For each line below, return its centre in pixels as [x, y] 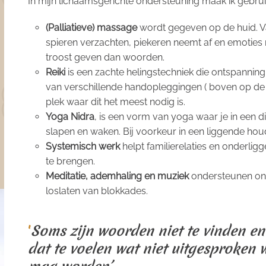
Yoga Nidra [70, 116]
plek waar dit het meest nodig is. [115, 102]
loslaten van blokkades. [97, 191]
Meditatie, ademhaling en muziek [117, 176]
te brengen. [70, 161]
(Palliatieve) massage [91, 27]
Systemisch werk [83, 146]
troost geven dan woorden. [105, 57]
